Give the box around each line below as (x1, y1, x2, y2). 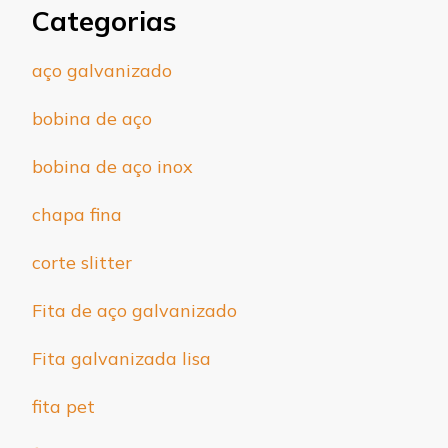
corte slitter (32, 250, 132, 274)
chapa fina (32, 202, 122, 226)
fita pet (32, 394, 95, 418)
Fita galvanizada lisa (32, 346, 211, 370)
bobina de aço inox (32, 154, 193, 178)
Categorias (32, 3, 176, 38)
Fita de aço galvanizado (32, 298, 237, 322)
